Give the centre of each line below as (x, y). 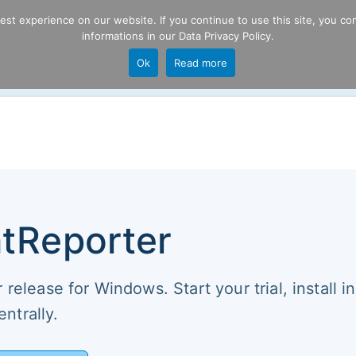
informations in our (130, 36)
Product (306, 48)
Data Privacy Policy (225, 36)
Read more (201, 63)
